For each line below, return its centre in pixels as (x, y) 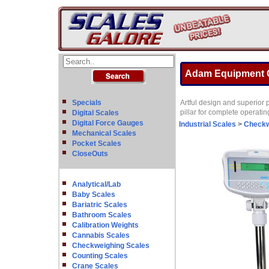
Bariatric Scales (99, 205)
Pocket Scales (96, 144)
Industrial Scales (207, 124)
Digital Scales (95, 113)
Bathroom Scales (101, 215)
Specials (86, 103)
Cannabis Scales (101, 235)
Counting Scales (100, 256)
